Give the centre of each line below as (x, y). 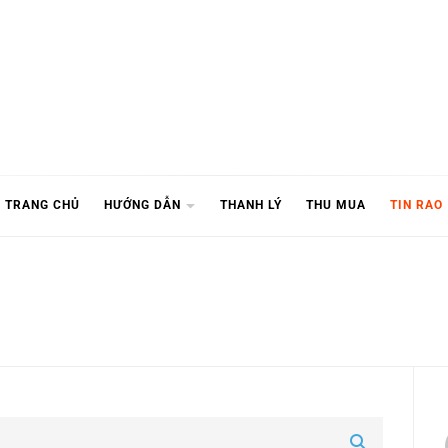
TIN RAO (416, 205)
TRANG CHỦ (42, 205)
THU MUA (336, 205)
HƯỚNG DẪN (142, 205)
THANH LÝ (251, 205)
